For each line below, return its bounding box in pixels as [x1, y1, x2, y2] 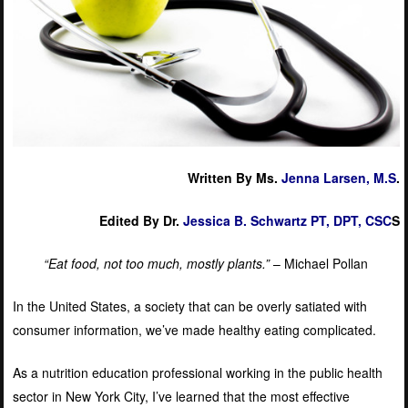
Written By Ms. [187, 168, 281, 187]
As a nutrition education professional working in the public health [12, 362, 382, 382]
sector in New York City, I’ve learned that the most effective [12, 386, 350, 405]
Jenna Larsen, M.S [280, 168, 396, 187]
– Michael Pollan [270, 253, 369, 272]
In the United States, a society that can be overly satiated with [12, 296, 367, 315]
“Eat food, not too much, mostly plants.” [44, 253, 270, 272]
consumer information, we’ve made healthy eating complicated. [12, 320, 376, 339]
